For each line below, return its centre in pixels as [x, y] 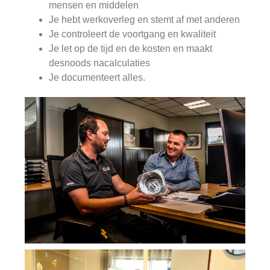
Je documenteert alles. [97, 77]
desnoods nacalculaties [100, 63]
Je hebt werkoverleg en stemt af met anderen [145, 19]
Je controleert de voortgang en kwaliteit [133, 34]
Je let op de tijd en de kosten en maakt [131, 48]
